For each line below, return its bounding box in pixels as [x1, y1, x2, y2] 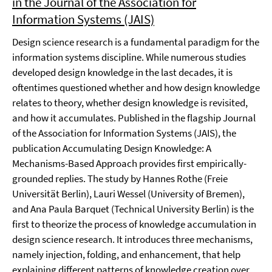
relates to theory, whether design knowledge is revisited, [12, 96, 248, 109]
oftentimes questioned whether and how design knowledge [12, 81, 260, 94]
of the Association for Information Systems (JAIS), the [12, 126, 236, 140]
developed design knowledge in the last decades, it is [12, 66, 233, 79]
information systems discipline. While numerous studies [12, 50, 246, 64]
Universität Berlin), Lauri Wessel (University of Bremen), [12, 187, 245, 200]
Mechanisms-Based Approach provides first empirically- [12, 157, 246, 170]
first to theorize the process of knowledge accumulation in [12, 217, 256, 231]
